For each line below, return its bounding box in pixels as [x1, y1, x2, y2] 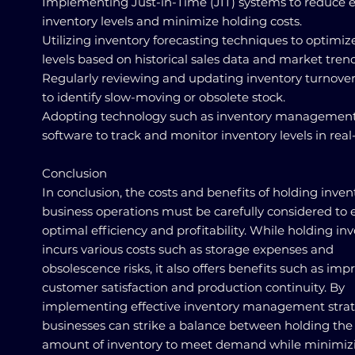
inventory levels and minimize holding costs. [42, 13, 302, 29]
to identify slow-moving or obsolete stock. [42, 90, 285, 105]
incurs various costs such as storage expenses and [42, 242, 334, 257]
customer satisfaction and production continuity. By [42, 280, 345, 295]
